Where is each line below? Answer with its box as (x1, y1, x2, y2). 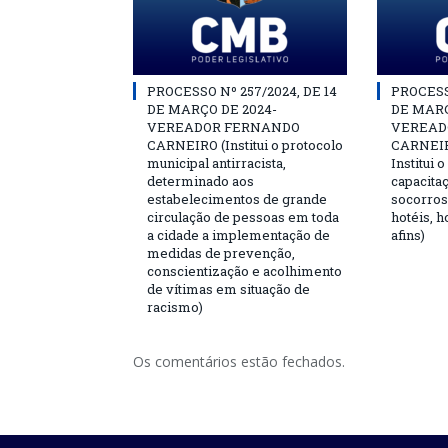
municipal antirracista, (147, 154, 286, 172)
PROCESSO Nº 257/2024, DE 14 (147, 82, 337, 100)
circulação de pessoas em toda (147, 208, 339, 226)
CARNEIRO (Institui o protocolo (147, 136, 343, 154)
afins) (391, 226, 425, 244)
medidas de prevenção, (147, 244, 295, 262)
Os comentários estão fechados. (133, 352, 345, 371)
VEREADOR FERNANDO (147, 118, 300, 136)
